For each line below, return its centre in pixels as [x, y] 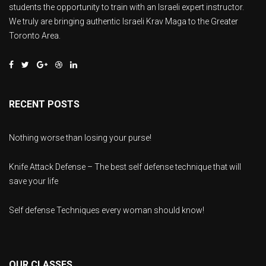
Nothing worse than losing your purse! [80, 137]
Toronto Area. [35, 35]
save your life [34, 181]
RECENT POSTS [44, 104]
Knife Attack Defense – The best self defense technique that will [125, 167]
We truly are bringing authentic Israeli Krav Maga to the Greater [123, 21]
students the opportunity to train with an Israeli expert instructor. [126, 7]
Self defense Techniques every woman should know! [107, 210]
